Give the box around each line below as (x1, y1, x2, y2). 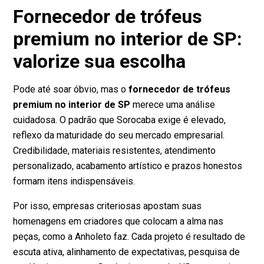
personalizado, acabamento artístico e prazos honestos (13, 160, 243, 172)
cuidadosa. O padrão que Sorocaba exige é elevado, (13, 114, 226, 126)
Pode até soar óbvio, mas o (13, 84, 129, 95)
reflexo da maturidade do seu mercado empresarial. (13, 130, 225, 141)
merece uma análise (130, 99, 216, 111)
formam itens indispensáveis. (13, 176, 136, 187)
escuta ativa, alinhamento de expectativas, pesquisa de (13, 246, 240, 258)
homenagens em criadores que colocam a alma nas (13, 216, 224, 227)
